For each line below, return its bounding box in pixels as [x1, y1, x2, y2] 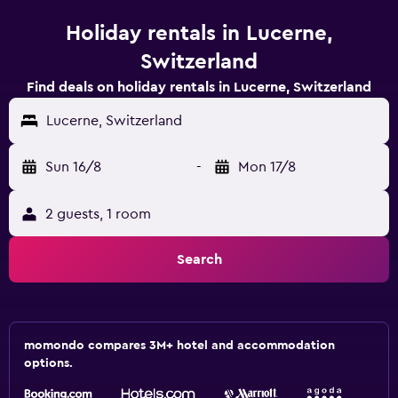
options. [24, 357, 73, 370]
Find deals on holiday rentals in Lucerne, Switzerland [27, 80, 371, 94]
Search [176, 252, 222, 267]
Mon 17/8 [238, 160, 296, 174]
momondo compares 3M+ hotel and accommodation [24, 339, 335, 352]
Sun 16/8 [45, 160, 101, 174]
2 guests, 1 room [45, 207, 151, 221]
